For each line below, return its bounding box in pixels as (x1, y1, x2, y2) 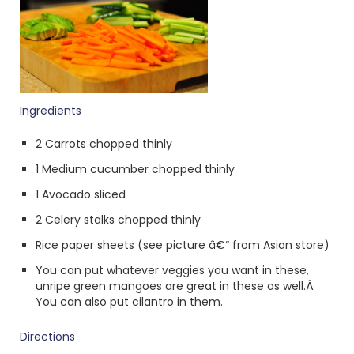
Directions (20, 329, 75, 345)
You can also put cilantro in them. (36, 294, 223, 310)
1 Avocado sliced (36, 186, 126, 202)
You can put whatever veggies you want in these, (36, 262, 309, 278)
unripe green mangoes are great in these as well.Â (36, 278, 314, 294)
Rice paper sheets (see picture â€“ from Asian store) (36, 237, 330, 253)
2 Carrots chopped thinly (36, 136, 172, 152)
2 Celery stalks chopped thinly (36, 212, 201, 228)
